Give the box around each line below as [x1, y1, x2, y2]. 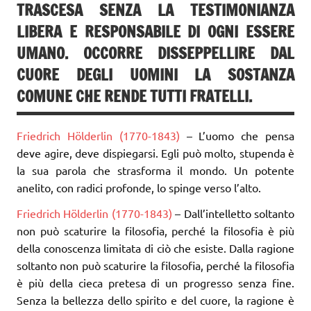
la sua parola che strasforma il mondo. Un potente [17, 162, 294, 177]
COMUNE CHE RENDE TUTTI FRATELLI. [17, 85, 252, 108]
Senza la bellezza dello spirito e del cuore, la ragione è [17, 292, 294, 307]
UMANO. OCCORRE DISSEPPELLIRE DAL [17, 42, 294, 65]
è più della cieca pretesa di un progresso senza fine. [17, 275, 294, 289]
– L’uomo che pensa [186, 128, 294, 142]
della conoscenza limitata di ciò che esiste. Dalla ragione [17, 240, 294, 255]
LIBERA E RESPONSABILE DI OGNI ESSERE [17, 21, 294, 43]
